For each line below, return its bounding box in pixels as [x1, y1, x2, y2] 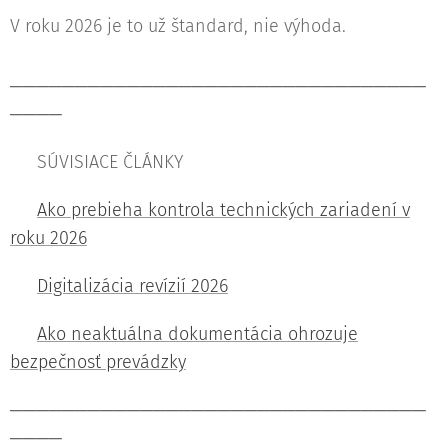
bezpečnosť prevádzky [10, 350, 186, 373]
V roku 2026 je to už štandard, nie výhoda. [10, 14, 346, 37]
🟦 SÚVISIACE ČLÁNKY [10, 150, 183, 173]
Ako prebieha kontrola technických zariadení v [37, 198, 410, 221]
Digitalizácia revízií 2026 [37, 274, 228, 297]
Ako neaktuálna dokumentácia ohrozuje [37, 322, 358, 345]
